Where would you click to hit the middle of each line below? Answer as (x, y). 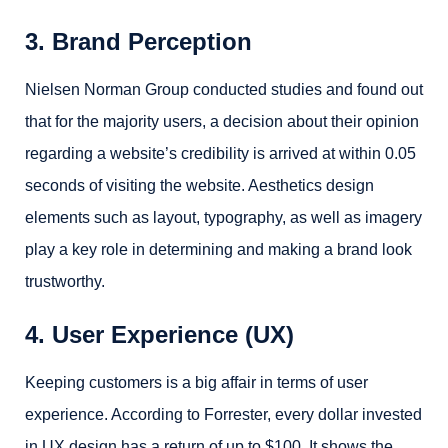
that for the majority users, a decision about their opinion (222, 121)
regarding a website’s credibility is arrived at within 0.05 (220, 153)
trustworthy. (65, 281)
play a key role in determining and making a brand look (218, 249)
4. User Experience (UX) (159, 334)
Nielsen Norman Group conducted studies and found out (224, 89)
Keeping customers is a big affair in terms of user (196, 382)
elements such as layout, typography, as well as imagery (223, 217)
